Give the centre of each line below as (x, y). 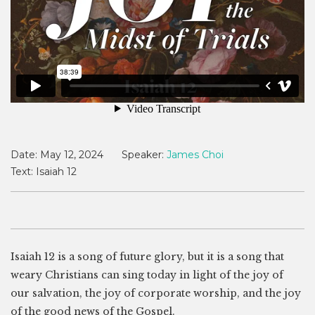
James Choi (195, 154)
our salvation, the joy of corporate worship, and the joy (156, 293)
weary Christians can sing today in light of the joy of (147, 275)
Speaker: (143, 154)
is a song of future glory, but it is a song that (169, 256)
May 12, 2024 (72, 154)
